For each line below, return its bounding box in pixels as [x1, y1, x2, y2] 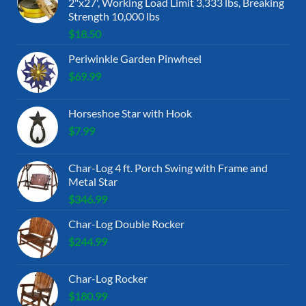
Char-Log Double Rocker [68, 217, 184, 230]
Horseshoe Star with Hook [68, 106, 192, 120]
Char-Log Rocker [68, 271, 148, 285]
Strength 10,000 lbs [68, 9, 160, 23]
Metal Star [68, 174, 117, 188]
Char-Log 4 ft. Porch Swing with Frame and [68, 161, 268, 174]
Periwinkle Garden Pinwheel [68, 51, 201, 65]
